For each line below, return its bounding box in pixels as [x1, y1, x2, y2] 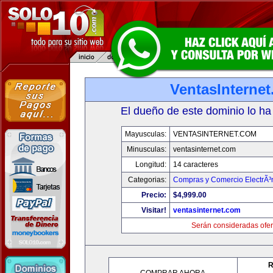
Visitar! [141, 206, 166, 214]
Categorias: [128, 175, 166, 184]
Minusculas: [127, 145, 166, 154]
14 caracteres [173, 160, 218, 169]
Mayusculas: [125, 130, 166, 138]
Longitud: [135, 160, 166, 169]
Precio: [141, 191, 166, 199]
